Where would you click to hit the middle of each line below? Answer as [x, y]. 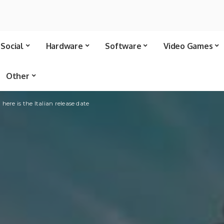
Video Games [188, 46]
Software [123, 46]
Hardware [64, 46]
